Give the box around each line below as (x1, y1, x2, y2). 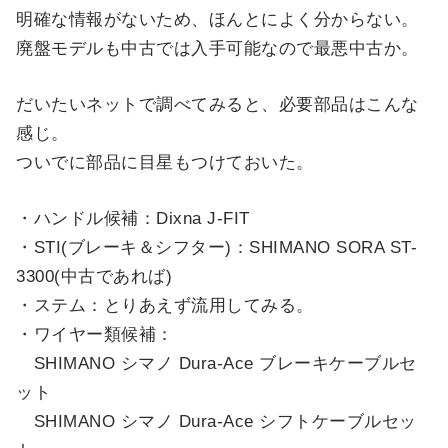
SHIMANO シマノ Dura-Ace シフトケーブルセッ (16, 412, 417, 432)
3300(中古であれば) (16, 267, 173, 287)
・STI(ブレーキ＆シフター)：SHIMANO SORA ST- (16, 238, 418, 258)
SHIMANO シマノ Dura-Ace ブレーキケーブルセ (16, 354, 417, 374)
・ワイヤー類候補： (16, 325, 174, 345)
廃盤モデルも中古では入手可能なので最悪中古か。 (16, 38, 419, 58)
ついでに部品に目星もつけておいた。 (16, 152, 314, 172)
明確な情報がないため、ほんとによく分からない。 (16, 9, 419, 29)
